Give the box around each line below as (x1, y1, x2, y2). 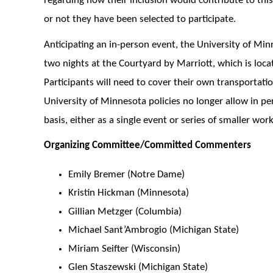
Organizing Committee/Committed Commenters (44, 140, 251, 151)
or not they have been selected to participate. (44, 14, 236, 25)
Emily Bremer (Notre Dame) (68, 169, 185, 180)
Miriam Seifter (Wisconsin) (68, 243, 180, 254)
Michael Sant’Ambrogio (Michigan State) (68, 225, 239, 236)
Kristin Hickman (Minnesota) (68, 188, 189, 199)
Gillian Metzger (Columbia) (68, 206, 182, 217)
